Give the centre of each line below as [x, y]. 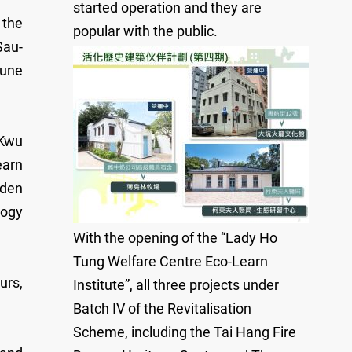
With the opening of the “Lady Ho [175, 238]
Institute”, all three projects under [176, 285]
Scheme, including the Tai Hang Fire [185, 332]
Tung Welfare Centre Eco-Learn [170, 261]
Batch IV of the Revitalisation [162, 308]
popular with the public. [145, 31]
